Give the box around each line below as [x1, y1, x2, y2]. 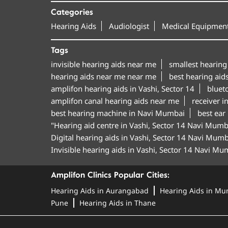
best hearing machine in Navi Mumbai [50, 107, 185, 118]
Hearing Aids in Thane [79, 197, 156, 208]
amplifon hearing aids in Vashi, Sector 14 [50, 83, 194, 94]
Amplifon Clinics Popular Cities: [50, 170, 169, 180]
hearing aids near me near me [50, 71, 156, 81]
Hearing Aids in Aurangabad [50, 185, 149, 195]
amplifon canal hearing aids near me [50, 95, 179, 106]
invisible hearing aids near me [50, 59, 156, 69]
